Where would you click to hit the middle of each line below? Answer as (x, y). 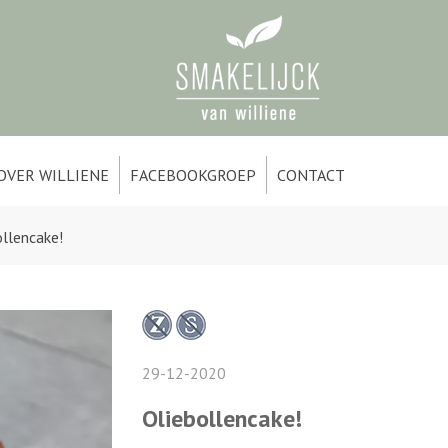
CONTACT (311, 175)
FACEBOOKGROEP (193, 175)
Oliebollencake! (221, 418)
